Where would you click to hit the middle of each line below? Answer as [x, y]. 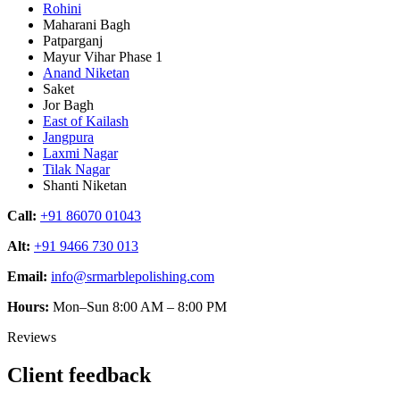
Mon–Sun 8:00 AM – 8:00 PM [138, 306]
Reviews [32, 337]
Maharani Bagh [87, 24]
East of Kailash [86, 121]
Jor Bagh [68, 104]
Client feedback [79, 375]
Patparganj [73, 40]
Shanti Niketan [85, 185]
